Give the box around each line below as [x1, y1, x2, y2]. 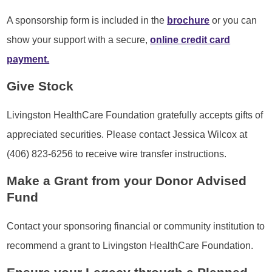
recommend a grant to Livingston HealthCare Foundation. [7, 239, 254, 251]
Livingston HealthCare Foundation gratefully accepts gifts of [7, 109, 263, 120]
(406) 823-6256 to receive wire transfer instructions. [7, 148, 227, 159]
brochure [167, 14, 210, 25]
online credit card [150, 33, 231, 45]
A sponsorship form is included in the [7, 14, 168, 25]
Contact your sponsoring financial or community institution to [7, 220, 265, 231]
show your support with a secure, [7, 33, 151, 45]
